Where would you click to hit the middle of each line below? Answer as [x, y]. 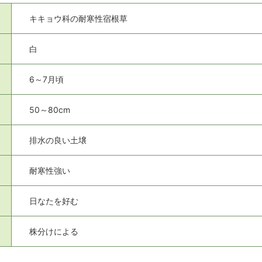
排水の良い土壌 [58, 140]
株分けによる [54, 231]
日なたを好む [54, 201]
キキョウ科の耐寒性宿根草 [78, 18]
